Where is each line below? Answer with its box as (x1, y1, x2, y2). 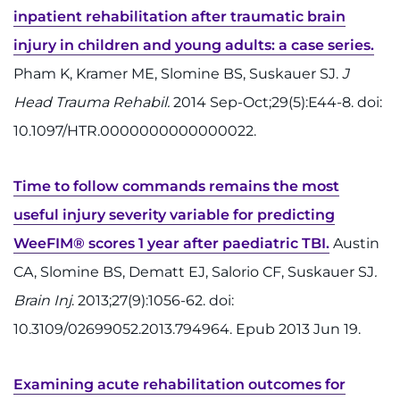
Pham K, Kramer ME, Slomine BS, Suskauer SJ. (13, 65, 342, 82)
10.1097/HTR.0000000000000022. (13, 122, 256, 139)
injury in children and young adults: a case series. (13, 37, 374, 54)
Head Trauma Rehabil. (13, 94, 173, 111)
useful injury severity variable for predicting (13, 206, 335, 223)
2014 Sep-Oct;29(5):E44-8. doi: (173, 94, 382, 111)
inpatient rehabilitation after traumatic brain (13, 8, 346, 25)
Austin (329, 235, 379, 252)
